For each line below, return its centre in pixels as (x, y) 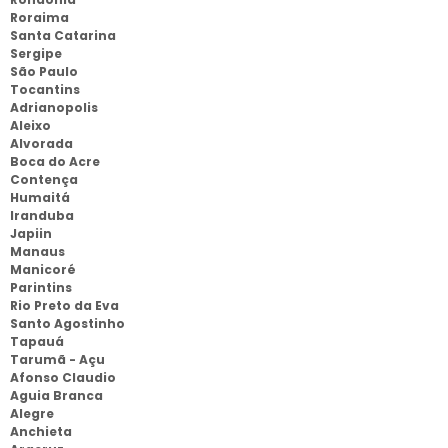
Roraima (39, 17)
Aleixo (30, 125)
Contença (44, 179)
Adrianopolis (54, 107)
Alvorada (41, 143)
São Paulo (44, 71)
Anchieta (41, 431)
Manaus (37, 251)
